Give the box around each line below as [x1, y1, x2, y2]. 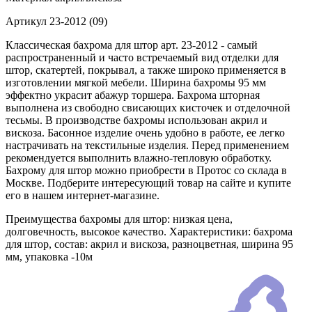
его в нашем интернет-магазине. [6, 189, 159, 202]
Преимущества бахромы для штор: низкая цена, [6, 213, 233, 226]
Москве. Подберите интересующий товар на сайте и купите [6, 177, 291, 189]
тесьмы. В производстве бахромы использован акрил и [6, 114, 267, 127]
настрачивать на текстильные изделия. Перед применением [6, 139, 289, 152]
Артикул [6, 15, 47, 28]
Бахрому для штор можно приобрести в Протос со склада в [6, 164, 287, 177]
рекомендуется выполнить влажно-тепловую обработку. [6, 152, 272, 164]
